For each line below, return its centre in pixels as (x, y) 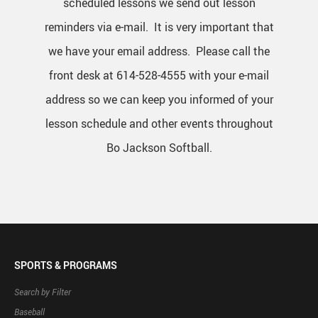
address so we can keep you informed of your (159, 100)
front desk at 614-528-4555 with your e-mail (159, 76)
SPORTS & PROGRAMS (66, 265)
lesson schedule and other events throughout (159, 124)
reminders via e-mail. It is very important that (159, 27)
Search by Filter (43, 292)
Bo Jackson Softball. (159, 148)
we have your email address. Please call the (159, 51)
